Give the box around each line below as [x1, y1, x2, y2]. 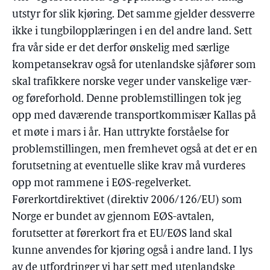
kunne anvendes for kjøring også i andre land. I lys [12, 245, 253, 257]
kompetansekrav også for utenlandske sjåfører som [12, 60, 256, 71]
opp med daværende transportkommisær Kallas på [12, 110, 256, 122]
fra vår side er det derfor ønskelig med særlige [12, 43, 230, 54]
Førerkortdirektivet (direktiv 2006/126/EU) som [12, 195, 242, 206]
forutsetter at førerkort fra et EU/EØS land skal [12, 228, 232, 240]
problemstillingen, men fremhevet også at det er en [12, 144, 257, 155]
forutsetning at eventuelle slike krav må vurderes [12, 161, 245, 172]
